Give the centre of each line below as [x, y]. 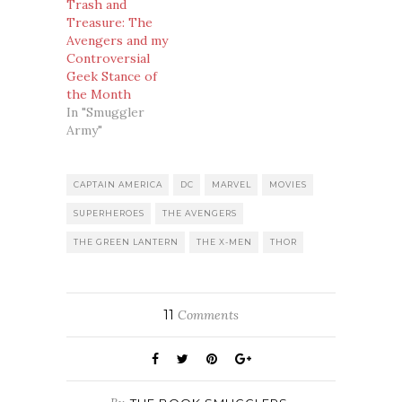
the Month [99, 95]
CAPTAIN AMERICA [118, 185]
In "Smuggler [105, 113]
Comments [206, 315]
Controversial [108, 59]
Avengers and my [117, 41]
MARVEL [232, 185]
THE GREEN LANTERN [126, 242]
